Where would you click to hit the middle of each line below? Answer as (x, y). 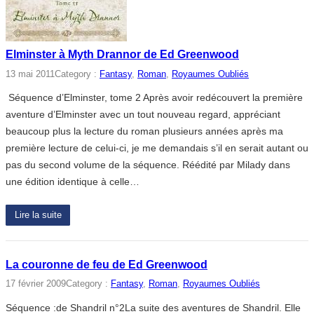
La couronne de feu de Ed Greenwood (107, 264)
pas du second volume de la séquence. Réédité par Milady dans (148, 165)
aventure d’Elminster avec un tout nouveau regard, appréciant (143, 115)
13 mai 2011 (30, 74)
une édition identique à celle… (73, 182)
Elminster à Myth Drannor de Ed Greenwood (122, 55)
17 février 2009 (36, 284)
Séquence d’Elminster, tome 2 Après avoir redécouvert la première (154, 98)
